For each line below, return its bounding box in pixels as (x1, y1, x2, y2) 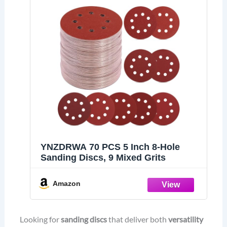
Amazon (52, 179, 81, 188)
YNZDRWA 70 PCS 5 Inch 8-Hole (40, 142, 180, 153)
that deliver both (106, 214, 168, 224)
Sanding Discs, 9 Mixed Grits (40, 153, 166, 163)
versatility (168, 214, 203, 224)
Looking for (19, 214, 61, 224)
